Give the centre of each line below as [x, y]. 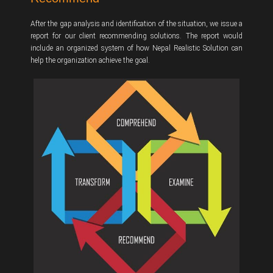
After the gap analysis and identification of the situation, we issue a [136, 24]
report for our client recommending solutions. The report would [136, 36]
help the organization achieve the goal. [90, 61]
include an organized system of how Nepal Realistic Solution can [136, 48]
